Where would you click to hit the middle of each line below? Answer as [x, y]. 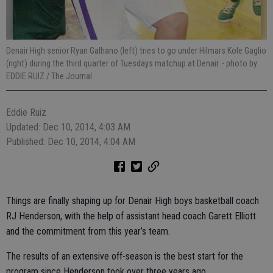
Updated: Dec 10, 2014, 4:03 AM [68, 127]
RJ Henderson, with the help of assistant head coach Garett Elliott [131, 216]
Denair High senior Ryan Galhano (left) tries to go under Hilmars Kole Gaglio [136, 51]
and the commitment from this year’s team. [88, 231]
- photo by [239, 63]
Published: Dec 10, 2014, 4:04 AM [71, 142]
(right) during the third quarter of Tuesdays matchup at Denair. [114, 63]
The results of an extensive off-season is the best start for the [125, 256]
